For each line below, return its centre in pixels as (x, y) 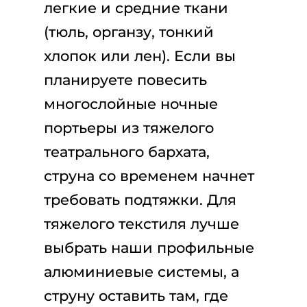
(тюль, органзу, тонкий (129, 32)
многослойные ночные (131, 103)
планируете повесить (125, 79)
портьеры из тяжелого (129, 127)
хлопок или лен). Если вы (140, 56)
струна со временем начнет (149, 175)
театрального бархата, (127, 151)
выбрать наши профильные (149, 247)
